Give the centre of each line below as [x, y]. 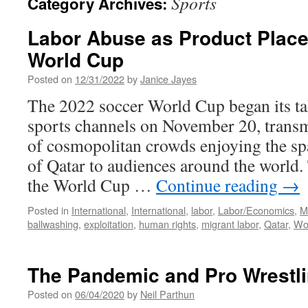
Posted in [48, 210]
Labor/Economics [256, 210]
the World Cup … [92, 185]
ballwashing [53, 224]
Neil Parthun [167, 294]
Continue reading [219, 185]
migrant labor [230, 224]
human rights [167, 224]
